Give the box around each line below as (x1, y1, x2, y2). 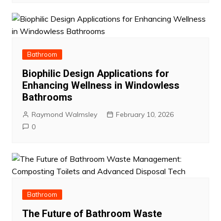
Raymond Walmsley (31, 110, 97, 119)
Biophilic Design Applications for (22, 67, 169, 79)
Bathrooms (22, 91, 73, 103)
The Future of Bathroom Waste (22, 207, 162, 220)
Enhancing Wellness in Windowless (22, 79, 180, 91)
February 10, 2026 (115, 110, 174, 119)
